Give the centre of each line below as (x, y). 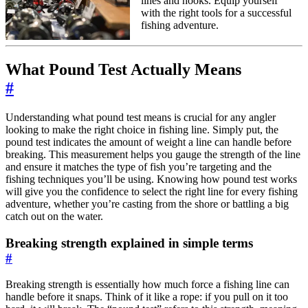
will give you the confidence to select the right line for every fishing (152, 191)
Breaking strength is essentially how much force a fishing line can (147, 285)
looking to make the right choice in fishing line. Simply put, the (142, 129)
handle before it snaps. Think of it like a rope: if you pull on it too (147, 297)
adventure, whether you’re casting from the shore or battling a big (147, 203)
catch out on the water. (54, 216)
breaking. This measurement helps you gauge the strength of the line (153, 154)
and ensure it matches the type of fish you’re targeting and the (139, 166)
